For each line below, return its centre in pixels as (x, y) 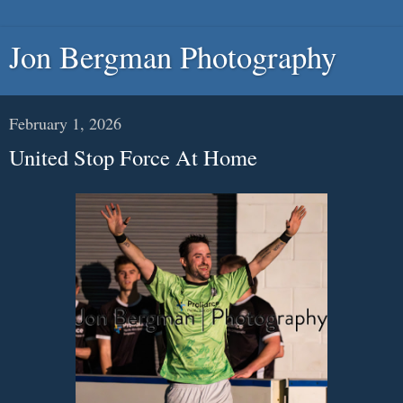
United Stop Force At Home (133, 157)
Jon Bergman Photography (173, 57)
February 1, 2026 (65, 123)
